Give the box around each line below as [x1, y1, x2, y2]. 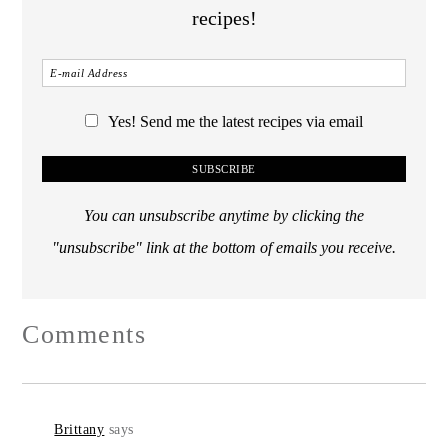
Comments [22, 319, 147, 349]
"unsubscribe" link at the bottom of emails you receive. [52, 238, 396, 257]
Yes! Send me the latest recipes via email [108, 112, 363, 131]
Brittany [54, 421, 105, 437]
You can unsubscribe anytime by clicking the [84, 206, 364, 225]
